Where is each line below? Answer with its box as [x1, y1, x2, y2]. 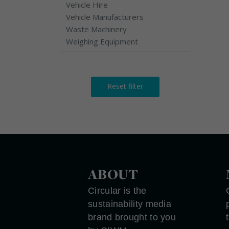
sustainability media [88, 198, 172, 209]
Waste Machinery [66, 24, 127, 34]
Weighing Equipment [66, 36, 138, 47]
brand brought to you [88, 212, 176, 222]
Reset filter [107, 81, 143, 91]
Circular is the [88, 185, 147, 196]
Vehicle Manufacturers [66, 11, 144, 22]
